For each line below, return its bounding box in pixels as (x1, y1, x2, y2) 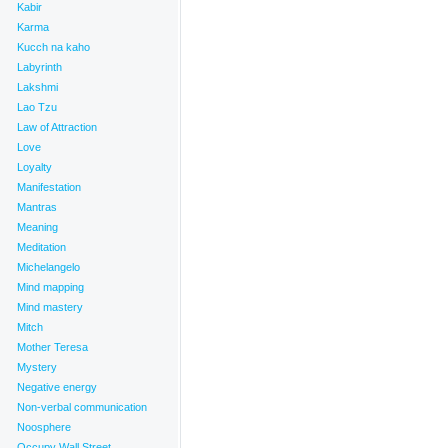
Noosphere (17, 421, 71, 433)
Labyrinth (17, 61, 62, 73)
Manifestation (17, 181, 81, 193)
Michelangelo (17, 261, 80, 273)
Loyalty (17, 161, 52, 173)
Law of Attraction (17, 121, 97, 133)
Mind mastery (17, 301, 83, 313)
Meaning (17, 221, 58, 233)
